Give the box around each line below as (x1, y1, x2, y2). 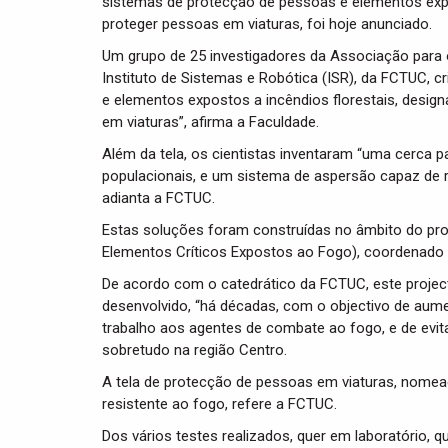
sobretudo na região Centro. (102, 341, 287, 359)
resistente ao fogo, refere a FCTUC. (102, 395, 337, 413)
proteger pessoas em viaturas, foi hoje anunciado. (102, 15, 432, 33)
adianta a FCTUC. (102, 189, 215, 207)
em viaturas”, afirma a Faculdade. (102, 113, 319, 131)
